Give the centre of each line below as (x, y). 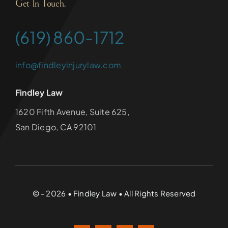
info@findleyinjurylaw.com (68, 65)
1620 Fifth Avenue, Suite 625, (72, 111)
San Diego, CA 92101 (56, 127)
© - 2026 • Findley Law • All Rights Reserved (114, 193)
